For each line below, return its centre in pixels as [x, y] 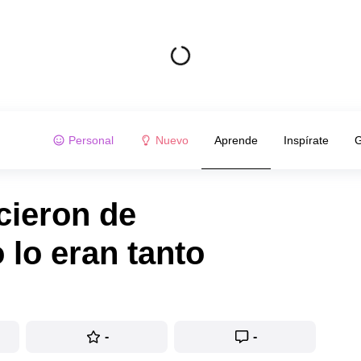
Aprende [236, 140]
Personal [91, 140]
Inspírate [306, 140]
